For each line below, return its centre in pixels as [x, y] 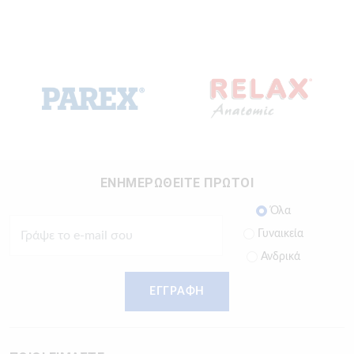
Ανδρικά [279, 256]
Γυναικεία [279, 233]
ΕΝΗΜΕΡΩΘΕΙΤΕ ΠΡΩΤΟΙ [177, 183]
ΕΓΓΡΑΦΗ [177, 291]
